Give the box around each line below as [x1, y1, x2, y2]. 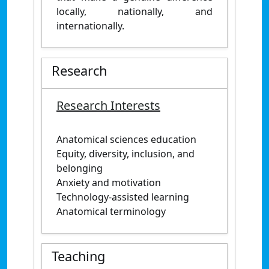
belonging [56, 161, 103, 175]
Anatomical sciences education [56, 132, 196, 146]
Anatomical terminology [56, 204, 166, 218]
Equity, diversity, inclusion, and [56, 147, 195, 160]
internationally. [56, 19, 127, 32]
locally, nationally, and [56, 4, 213, 18]
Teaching [52, 247, 105, 265]
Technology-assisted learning [56, 190, 189, 204]
